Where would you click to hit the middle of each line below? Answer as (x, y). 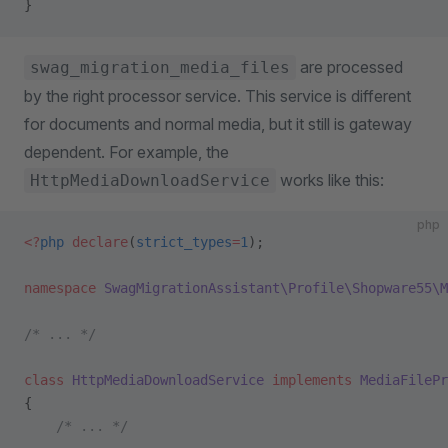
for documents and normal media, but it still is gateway (218, 124)
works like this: (330, 180)
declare (96, 242)
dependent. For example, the (126, 152)
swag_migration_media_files (160, 67)
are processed (349, 67)
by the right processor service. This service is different (217, 96)
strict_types (184, 242)
